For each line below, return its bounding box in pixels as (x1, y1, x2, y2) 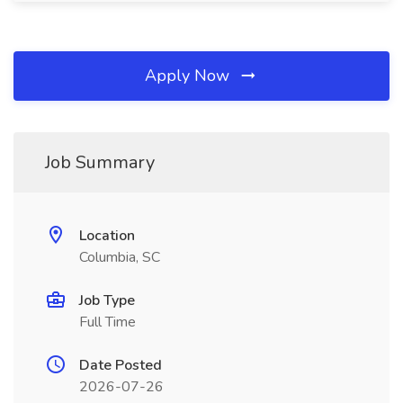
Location (79, 226, 135, 246)
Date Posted (79, 355, 162, 375)
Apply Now (145, 65, 234, 86)
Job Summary (45, 150, 155, 175)
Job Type (79, 291, 135, 310)
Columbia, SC (79, 247, 160, 267)
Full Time (79, 312, 136, 332)
